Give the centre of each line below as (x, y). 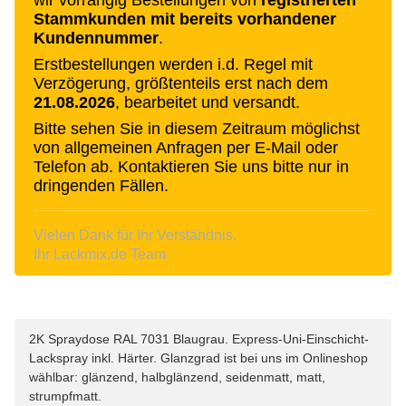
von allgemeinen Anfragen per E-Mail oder (186, 147)
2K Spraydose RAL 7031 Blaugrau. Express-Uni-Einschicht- (199, 338)
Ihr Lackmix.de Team (100, 254)
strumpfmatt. (65, 396)
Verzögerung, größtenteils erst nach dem (181, 83)
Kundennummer (96, 38)
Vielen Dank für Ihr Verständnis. (135, 235)
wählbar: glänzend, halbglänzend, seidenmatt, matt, (177, 377)
